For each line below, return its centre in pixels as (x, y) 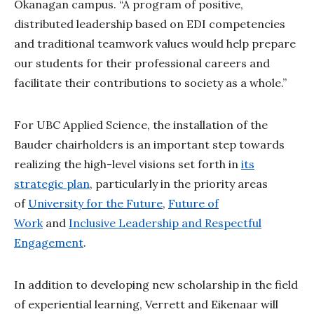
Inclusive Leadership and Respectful (165, 223)
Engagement (49, 243)
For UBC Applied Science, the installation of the (141, 125)
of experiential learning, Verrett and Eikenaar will (146, 305)
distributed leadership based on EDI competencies (150, 24)
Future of (193, 204)
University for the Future (95, 204)
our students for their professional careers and (142, 63)
